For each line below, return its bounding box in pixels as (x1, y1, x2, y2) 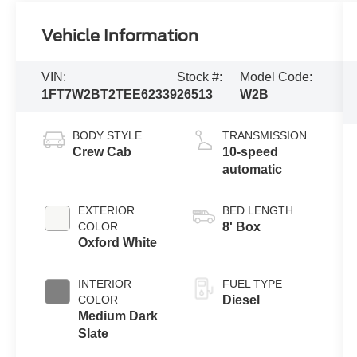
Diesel (222, 293, 260, 308)
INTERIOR (78, 277, 132, 291)
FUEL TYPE (222, 277, 282, 291)
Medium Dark (78, 309, 159, 324)
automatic (222, 163, 282, 177)
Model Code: (239, 70, 312, 84)
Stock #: (177, 70, 223, 84)
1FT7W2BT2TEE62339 (41, 88, 178, 102)
